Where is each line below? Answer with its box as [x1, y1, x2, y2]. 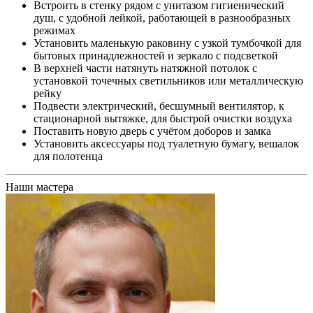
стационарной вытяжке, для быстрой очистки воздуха [34, 112, 292, 124]
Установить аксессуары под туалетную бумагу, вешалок [34, 137, 299, 150]
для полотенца [34, 150, 103, 162]
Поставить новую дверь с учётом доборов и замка [34, 124, 271, 137]
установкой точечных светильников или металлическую [34, 74, 303, 87]
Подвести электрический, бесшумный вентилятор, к [34, 99, 284, 112]
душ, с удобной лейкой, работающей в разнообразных [34, 11, 291, 24]
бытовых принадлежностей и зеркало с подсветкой [34, 49, 278, 61]
